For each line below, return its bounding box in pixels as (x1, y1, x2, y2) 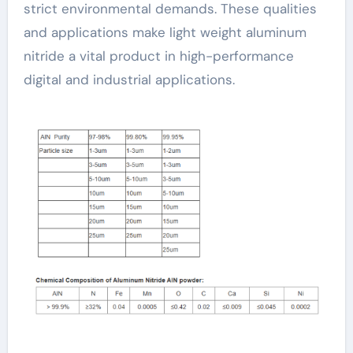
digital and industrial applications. (23, 70, 235, 88)
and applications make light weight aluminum (23, 23, 307, 41)
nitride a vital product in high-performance (23, 46, 294, 65)
